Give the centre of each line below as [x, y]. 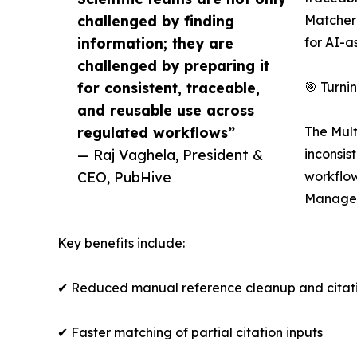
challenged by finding [156, 20]
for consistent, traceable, [169, 87]
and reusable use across [166, 110]
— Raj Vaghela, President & [170, 154]
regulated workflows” [156, 132]
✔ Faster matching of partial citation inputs [190, 332]
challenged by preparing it [173, 65]
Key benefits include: [121, 243]
